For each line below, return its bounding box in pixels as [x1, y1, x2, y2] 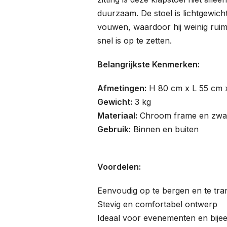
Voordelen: [97, 162, 141, 172]
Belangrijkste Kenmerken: [97, 59, 200, 69]
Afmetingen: [97, 83, 146, 93]
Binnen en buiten [131, 124, 199, 134]
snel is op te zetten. [97, 35, 172, 46]
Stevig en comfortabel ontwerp [97, 199, 217, 209]
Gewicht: [97, 97, 132, 107]
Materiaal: [97, 110, 137, 121]
